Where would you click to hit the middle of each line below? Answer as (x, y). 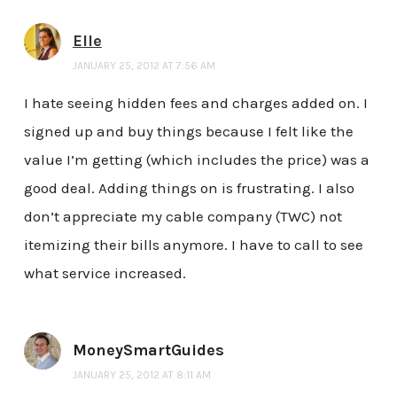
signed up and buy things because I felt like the (188, 132)
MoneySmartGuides (148, 350)
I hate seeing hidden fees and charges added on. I (195, 103)
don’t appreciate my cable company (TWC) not (183, 217)
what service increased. (105, 273)
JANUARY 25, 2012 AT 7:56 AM (144, 66)
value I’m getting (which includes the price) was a (196, 160)
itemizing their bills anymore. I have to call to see (193, 245)
